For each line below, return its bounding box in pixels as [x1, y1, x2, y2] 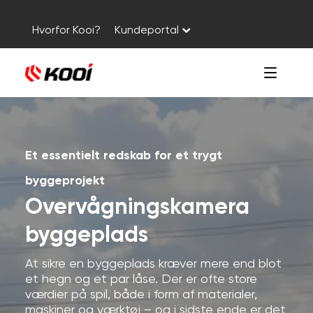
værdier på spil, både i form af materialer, [24, 289, 257, 301]
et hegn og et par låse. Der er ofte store [24, 273, 257, 286]
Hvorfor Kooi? [31, 25, 101, 36]
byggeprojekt [24, 175, 105, 187]
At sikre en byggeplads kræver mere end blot [24, 258, 282, 270]
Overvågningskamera [24, 196, 249, 219]
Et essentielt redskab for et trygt [24, 150, 222, 162]
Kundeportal [114, 25, 179, 36]
